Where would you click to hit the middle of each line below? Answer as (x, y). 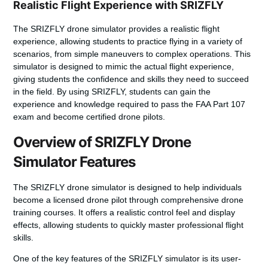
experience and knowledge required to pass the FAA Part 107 (130, 104)
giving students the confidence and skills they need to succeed (131, 79)
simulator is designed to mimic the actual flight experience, (124, 67)
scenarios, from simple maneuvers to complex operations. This (132, 54)
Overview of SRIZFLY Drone (102, 142)
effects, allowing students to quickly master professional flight (129, 225)
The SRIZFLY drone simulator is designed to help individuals (128, 187)
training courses (44, 212)
